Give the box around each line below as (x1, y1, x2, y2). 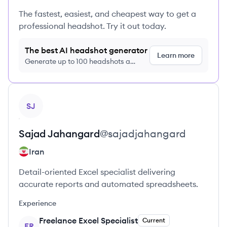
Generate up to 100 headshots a (25, 57, 130, 66)
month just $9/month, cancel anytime (25, 67, 146, 76)
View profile (18, 94, 63, 104)
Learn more (157, 51, 195, 60)
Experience (19, 199, 56, 208)
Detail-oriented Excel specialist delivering (19, 167, 175, 177)
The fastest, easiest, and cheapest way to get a (19, 9, 196, 19)
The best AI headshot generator (25, 45, 147, 55)
